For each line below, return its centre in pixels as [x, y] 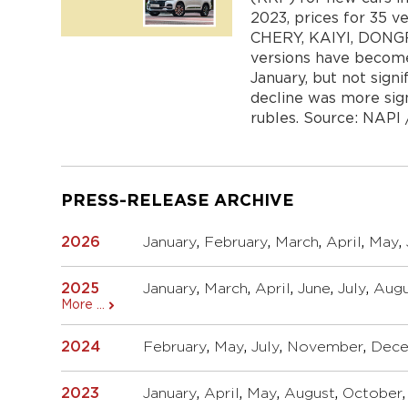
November [326, 347]
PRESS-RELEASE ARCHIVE [178, 201]
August [310, 393]
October [373, 393]
